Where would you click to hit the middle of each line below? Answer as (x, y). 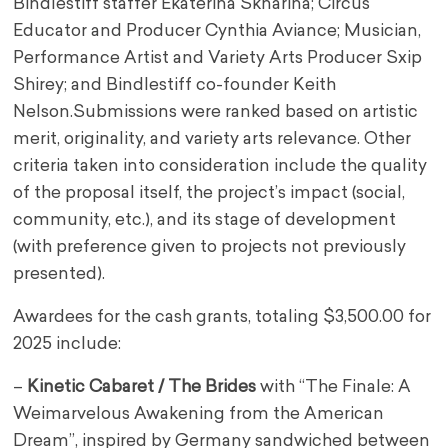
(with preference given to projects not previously (210, 248)
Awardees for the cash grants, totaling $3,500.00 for (222, 318)
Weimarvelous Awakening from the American (199, 415)
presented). (59, 275)
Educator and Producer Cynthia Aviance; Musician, (217, 32)
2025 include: (67, 345)
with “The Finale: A (334, 388)
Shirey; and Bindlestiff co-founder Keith (175, 86)
